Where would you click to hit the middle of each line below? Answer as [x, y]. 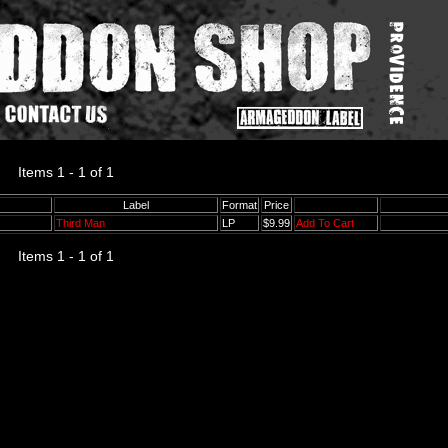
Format [239, 205]
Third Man [80, 223]
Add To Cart [325, 223]
